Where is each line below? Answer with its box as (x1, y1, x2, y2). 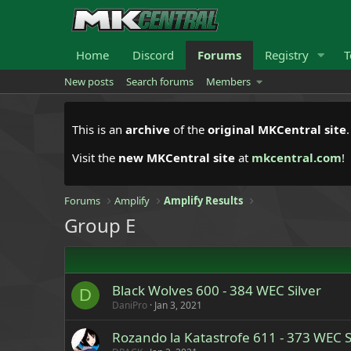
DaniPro (112, 299, 147, 312)
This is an (72, 121, 125, 137)
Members (206, 74, 251, 89)
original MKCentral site (208, 121, 346, 137)
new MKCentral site (118, 150, 235, 165)
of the (170, 121, 208, 137)
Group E (64, 212, 136, 238)
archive (125, 121, 170, 137)
